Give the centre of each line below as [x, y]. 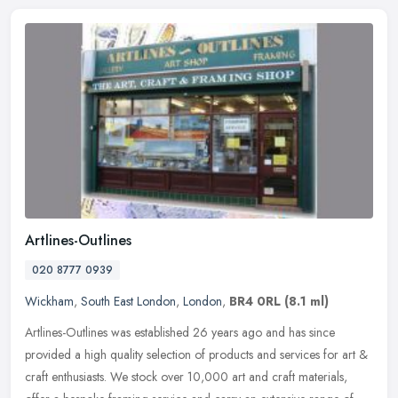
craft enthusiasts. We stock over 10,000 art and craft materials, [186, 376]
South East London [128, 301]
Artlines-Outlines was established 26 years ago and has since [180, 332]
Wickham [49, 301]
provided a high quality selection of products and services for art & [196, 354]
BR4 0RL [255, 301]
